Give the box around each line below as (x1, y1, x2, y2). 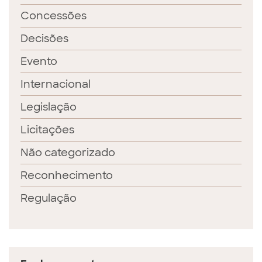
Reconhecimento (20, 168, 113, 182)
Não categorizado (20, 146, 115, 160)
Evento (20, 54, 57, 68)
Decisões (20, 32, 68, 46)
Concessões (20, 9, 87, 23)
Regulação (20, 191, 77, 205)
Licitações (20, 123, 74, 137)
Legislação (20, 100, 77, 114)
